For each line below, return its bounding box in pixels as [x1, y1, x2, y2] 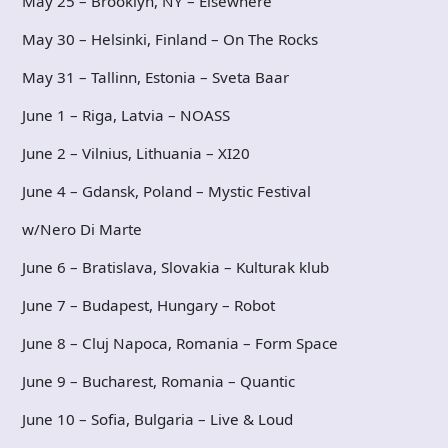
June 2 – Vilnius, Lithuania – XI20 [22, 143, 250, 163]
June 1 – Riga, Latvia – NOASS [22, 105, 230, 125]
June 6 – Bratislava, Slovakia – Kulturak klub [22, 257, 329, 277]
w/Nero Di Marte [22, 219, 142, 239]
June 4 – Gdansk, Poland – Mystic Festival [22, 181, 311, 201]
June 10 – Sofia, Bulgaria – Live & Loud [22, 409, 297, 429]
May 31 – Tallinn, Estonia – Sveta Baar [22, 67, 289, 87]
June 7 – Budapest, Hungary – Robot [22, 295, 275, 315]
